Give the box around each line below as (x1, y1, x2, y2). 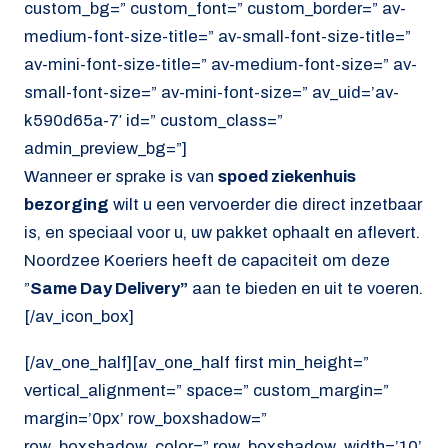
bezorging (24, 194, 109, 214)
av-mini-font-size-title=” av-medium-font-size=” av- (24, 54, 417, 74)
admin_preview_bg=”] (24, 138, 187, 158)
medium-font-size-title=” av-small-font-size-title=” (24, 26, 411, 46)
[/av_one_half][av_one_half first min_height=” (24, 353, 369, 373)
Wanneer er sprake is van (24, 166, 218, 186)
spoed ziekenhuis (218, 166, 356, 186)
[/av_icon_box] (24, 306, 134, 326)
